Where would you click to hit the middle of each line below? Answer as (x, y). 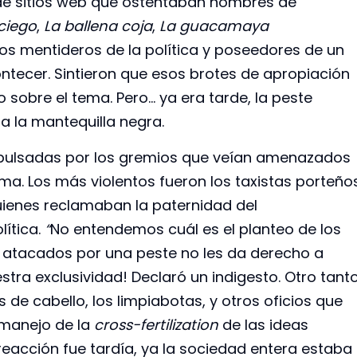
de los (320, 229)
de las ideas (265, 324)
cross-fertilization (158, 324)
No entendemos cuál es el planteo (172, 229)
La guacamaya (214, 26)
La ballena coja (98, 26)
